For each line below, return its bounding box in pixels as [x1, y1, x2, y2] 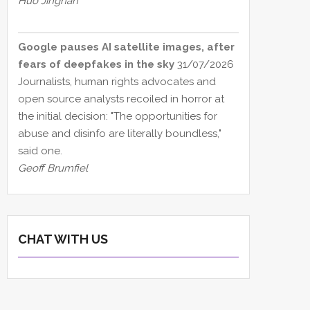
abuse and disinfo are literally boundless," [18, 127, 221, 140]
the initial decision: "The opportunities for [18, 110, 217, 123]
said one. [18, 145, 62, 158]
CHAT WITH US [18, 232, 108, 247]
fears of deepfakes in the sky [18, 58, 174, 71]
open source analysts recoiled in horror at [18, 93, 224, 106]
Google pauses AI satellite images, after [18, 41, 235, 54]
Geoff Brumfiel [18, 162, 88, 175]
